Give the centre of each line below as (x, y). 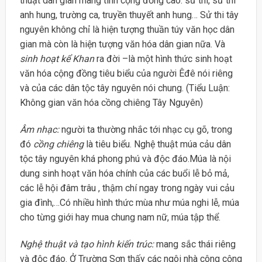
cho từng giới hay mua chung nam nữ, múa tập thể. (120, 217)
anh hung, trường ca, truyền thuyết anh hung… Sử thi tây (129, 15)
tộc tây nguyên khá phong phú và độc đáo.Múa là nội (125, 158)
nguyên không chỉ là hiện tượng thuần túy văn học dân (127, 30)
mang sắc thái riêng (194, 244)
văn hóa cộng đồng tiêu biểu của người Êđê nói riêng (126, 74)
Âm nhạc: (39, 129)
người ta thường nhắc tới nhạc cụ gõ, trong (145, 129)
